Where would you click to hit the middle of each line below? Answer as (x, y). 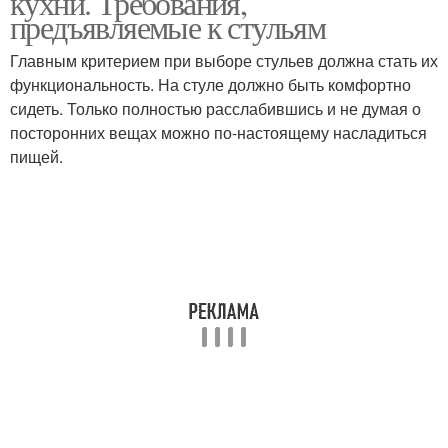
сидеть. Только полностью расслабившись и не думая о (215, 108)
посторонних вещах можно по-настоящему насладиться (218, 132)
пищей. (36, 156)
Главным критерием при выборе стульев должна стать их (224, 60)
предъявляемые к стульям (168, 26)
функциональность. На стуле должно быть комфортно (210, 84)
